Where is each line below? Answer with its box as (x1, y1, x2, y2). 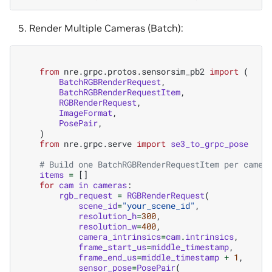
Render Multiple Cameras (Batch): (29, 22, 183, 34)
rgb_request (59, 189, 112, 201)
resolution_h (78, 210, 137, 222)
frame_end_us (78, 251, 137, 263)
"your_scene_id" (122, 200, 195, 211)
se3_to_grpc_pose (171, 138, 248, 149)
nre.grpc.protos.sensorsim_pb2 (64, 66, 205, 77)
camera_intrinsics (78, 231, 161, 242)
